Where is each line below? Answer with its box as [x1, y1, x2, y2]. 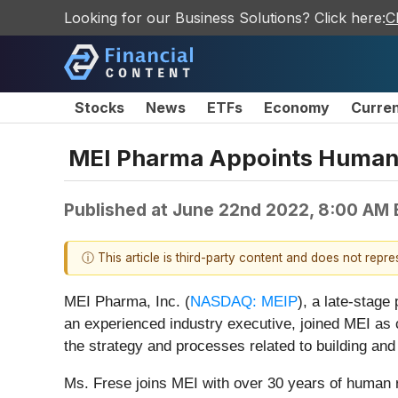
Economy [264, 99, 330, 116]
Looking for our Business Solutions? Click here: [64, 9, 386, 27]
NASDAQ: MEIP [190, 293, 298, 311]
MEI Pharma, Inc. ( [64, 293, 190, 311]
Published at [64, 198, 172, 220]
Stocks [75, 99, 124, 116]
